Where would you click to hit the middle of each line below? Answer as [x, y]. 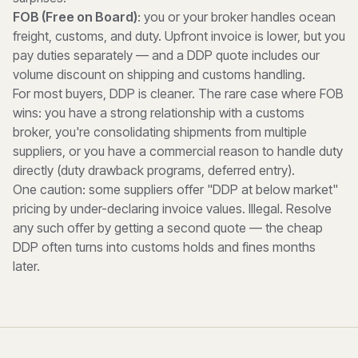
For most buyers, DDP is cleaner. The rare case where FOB [178, 93]
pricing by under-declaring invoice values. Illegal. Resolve [172, 209]
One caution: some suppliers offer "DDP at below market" [175, 189]
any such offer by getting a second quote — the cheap [168, 228]
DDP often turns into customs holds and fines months [164, 247]
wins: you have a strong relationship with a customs [159, 113]
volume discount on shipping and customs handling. [159, 74]
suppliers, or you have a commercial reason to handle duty [178, 151]
